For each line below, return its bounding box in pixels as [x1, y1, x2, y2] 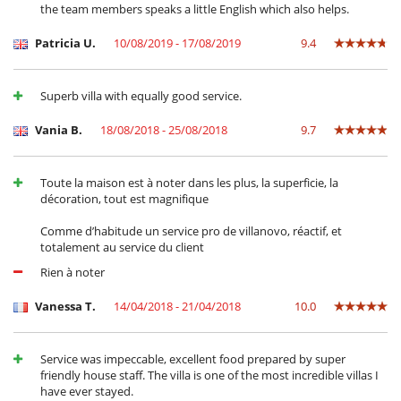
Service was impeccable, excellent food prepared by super [40, 351, 346, 368]
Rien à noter [40, 264, 105, 281]
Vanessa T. [32, 298, 96, 315]
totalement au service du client [40, 239, 204, 256]
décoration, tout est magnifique [40, 191, 209, 208]
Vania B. [32, 122, 82, 139]
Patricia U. [32, 35, 96, 52]
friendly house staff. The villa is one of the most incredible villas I [40, 367, 379, 384]
